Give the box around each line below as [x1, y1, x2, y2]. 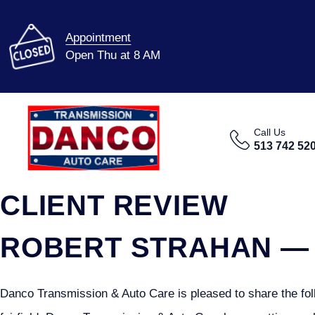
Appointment [65, 30, 131, 44]
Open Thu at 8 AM [65, 48, 161, 62]
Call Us [254, 127, 286, 138]
